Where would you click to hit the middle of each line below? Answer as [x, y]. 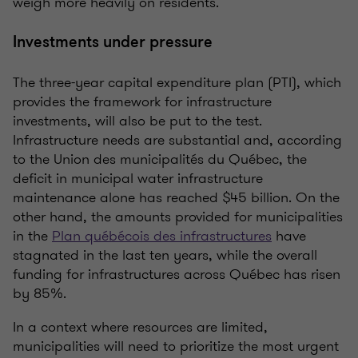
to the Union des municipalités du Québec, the [160, 159]
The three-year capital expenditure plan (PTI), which [177, 83]
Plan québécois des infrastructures [162, 236]
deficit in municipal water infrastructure [138, 179]
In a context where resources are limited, [140, 327]
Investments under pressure [113, 42]
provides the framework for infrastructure [142, 102]
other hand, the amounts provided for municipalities [178, 217]
